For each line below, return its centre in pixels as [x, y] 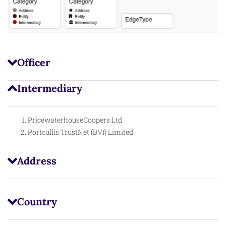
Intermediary [49, 88]
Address [37, 161]
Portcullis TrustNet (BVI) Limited [80, 132]
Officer [34, 63]
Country [37, 202]
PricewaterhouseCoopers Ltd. [76, 120]
